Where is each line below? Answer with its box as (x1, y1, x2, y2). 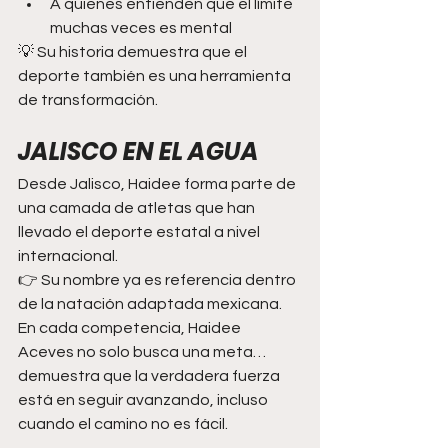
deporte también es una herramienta (18, 67, 294, 84)
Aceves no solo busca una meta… (18, 343, 266, 360)
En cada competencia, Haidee (18, 319, 244, 336)
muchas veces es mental (50, 19, 232, 36)
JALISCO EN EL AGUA (18, 134, 259, 168)
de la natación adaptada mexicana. (18, 295, 282, 312)
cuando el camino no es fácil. (18, 415, 228, 432)
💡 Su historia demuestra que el (18, 43, 250, 60)
